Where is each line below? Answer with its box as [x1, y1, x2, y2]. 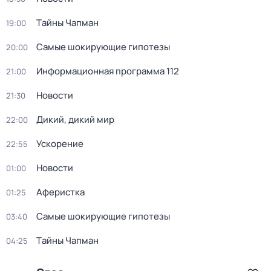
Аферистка [36, 186, 85, 198]
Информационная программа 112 [36, 65, 179, 77]
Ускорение [36, 137, 83, 150]
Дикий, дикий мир [36, 113, 114, 126]
